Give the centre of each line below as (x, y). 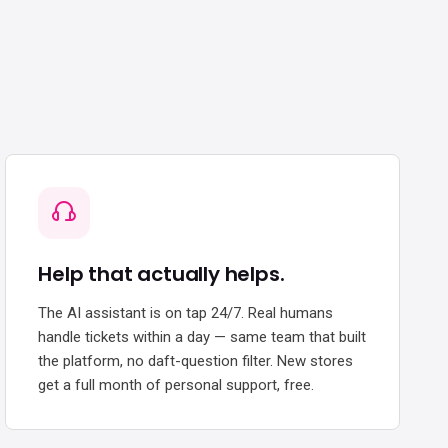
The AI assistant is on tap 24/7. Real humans (186, 312)
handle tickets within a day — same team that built (202, 336)
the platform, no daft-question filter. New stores (196, 360)
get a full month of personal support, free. (176, 384)
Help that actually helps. (161, 273)
